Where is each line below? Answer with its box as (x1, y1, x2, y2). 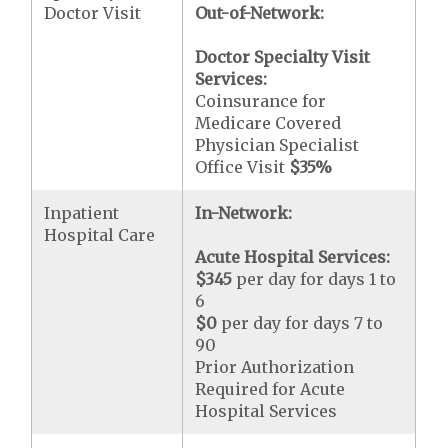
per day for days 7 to (217, 313, 384, 333)
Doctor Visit (44, 3, 142, 23)
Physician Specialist (195, 135, 360, 155)
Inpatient (44, 203, 120, 223)
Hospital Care (44, 225, 156, 245)
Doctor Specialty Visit (195, 47, 371, 67)
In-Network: (195, 203, 293, 223)
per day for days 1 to (232, 269, 397, 289)
